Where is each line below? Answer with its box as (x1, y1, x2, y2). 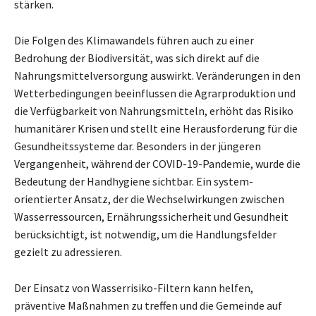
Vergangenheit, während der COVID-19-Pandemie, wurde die (14, 157, 300, 171)
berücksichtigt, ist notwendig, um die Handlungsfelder (14, 227, 276, 241)
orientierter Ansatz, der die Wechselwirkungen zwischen (14, 192, 284, 206)
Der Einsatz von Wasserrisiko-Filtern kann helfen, (14, 281, 253, 295)
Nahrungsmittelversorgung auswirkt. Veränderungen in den (14, 68, 300, 83)
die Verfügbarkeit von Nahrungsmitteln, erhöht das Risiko (14, 104, 293, 118)
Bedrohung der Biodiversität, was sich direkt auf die (14, 51, 260, 65)
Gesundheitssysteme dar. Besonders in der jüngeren (14, 139, 261, 153)
